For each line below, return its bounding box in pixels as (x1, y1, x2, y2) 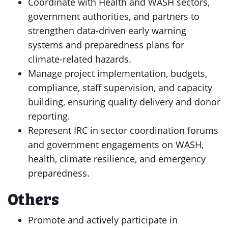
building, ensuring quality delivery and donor (28, 96, 220, 108)
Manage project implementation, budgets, (28, 67, 207, 79)
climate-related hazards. (28, 53, 131, 65)
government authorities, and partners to (28, 10, 199, 22)
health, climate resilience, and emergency (28, 153, 206, 165)
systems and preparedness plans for (28, 39, 184, 51)
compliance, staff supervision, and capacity (28, 81, 212, 94)
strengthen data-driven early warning (28, 24, 186, 37)
